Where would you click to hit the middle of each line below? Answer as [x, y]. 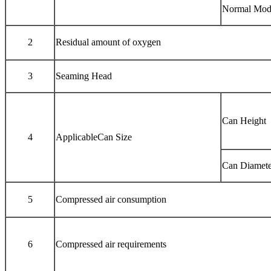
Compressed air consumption [111, 199]
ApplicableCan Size [94, 137]
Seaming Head [84, 76]
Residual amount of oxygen [108, 42]
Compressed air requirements [111, 244]
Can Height [244, 120]
